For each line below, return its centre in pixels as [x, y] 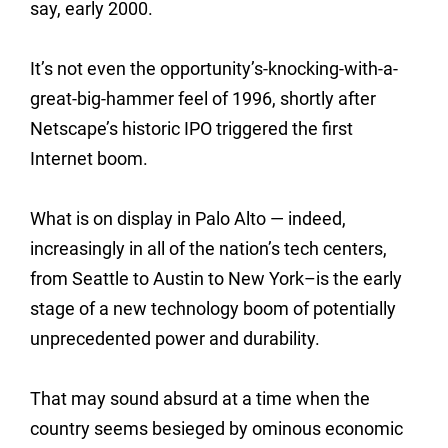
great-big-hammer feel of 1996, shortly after [203, 98]
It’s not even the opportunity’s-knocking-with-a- [214, 68]
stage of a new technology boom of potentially [213, 308]
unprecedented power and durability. [175, 338]
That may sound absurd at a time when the [200, 398]
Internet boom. [89, 158]
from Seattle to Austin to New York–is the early [216, 278]
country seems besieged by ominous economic [216, 428]
